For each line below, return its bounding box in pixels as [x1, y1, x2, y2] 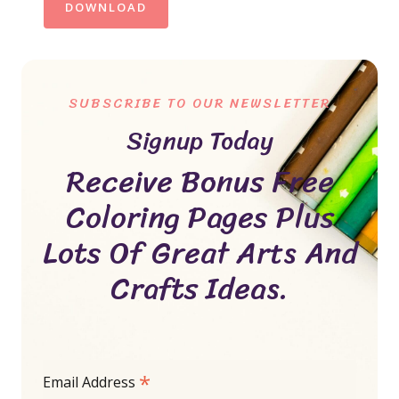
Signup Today [126, 118, 273, 163]
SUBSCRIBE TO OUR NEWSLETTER [69, 92, 330, 116]
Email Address [43, 372, 139, 393]
